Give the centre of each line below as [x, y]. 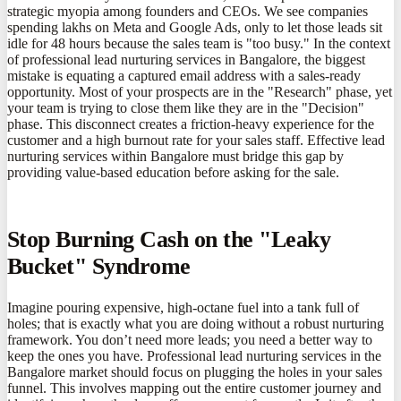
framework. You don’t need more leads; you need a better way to [190, 339]
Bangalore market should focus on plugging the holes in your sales [195, 371]
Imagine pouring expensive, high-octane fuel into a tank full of [183, 307]
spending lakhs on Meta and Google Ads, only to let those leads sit [195, 28]
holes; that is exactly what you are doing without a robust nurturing [196, 323]
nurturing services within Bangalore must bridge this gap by [175, 157]
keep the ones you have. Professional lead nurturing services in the [194, 355]
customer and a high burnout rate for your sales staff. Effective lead [196, 141]
